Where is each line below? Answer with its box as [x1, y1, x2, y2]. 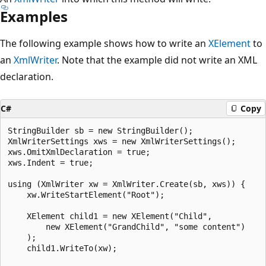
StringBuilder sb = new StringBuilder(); [8, 125, 193, 135]
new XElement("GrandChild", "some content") [8, 221, 245, 232]
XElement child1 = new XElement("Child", [8, 211, 212, 221]
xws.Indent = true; [8, 157, 93, 167]
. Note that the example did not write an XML [57, 53, 257, 66]
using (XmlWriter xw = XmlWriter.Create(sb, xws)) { [8, 179, 245, 189]
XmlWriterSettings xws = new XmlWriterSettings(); [8, 136, 236, 146]
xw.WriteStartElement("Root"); [8, 189, 164, 199]
